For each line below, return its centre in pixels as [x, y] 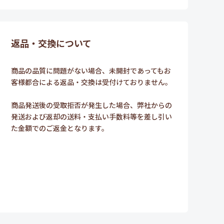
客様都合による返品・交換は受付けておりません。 [91, 82]
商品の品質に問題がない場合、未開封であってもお [91, 70]
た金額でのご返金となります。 [60, 128]
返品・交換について [51, 43]
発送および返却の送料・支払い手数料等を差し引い [91, 116]
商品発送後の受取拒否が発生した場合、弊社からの [91, 105]
